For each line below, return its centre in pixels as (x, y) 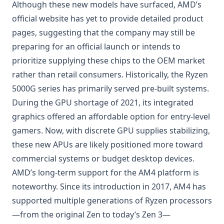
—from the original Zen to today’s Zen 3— (91, 215)
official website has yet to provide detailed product (108, 19)
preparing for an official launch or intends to (96, 47)
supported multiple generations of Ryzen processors (112, 201)
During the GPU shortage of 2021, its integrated (103, 103)
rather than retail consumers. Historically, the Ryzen (110, 75)
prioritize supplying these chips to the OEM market (108, 61)
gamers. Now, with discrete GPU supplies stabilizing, (111, 131)
